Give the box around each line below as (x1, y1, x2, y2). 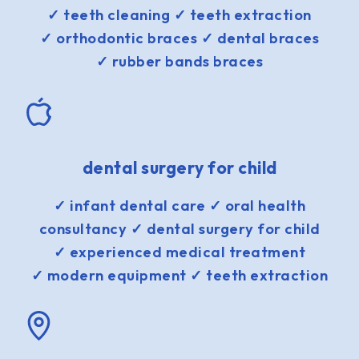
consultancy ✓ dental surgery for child (38, 220, 321, 239)
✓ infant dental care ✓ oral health (54, 196, 305, 216)
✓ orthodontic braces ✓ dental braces (40, 28, 319, 47)
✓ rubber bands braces (95, 51, 264, 71)
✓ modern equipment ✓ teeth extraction (30, 266, 329, 285)
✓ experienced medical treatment (53, 243, 306, 262)
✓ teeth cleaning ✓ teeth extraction (47, 5, 312, 24)
